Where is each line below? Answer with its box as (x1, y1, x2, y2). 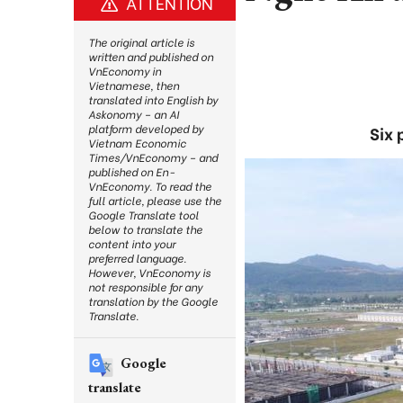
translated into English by (88, 92, 218, 107)
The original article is (88, 34, 194, 49)
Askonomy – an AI (88, 106, 179, 121)
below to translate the (88, 221, 202, 237)
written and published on (88, 49, 213, 64)
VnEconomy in (88, 63, 161, 78)
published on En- (88, 164, 175, 179)
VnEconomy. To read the (88, 178, 211, 193)
